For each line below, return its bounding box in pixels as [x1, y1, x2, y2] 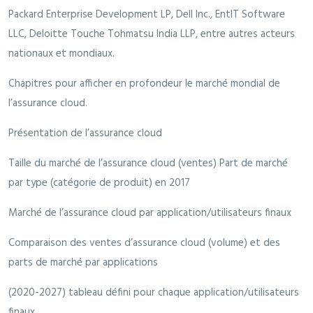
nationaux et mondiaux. [8, 45, 115, 63]
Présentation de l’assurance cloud [8, 125, 162, 143]
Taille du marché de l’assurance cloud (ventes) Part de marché [8, 155, 288, 173]
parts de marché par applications [8, 254, 158, 272]
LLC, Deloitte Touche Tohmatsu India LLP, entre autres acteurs [8, 26, 295, 43]
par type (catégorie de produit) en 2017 [8, 175, 190, 192]
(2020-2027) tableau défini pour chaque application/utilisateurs [8, 284, 299, 302]
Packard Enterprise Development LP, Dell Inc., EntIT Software [8, 6, 285, 24]
